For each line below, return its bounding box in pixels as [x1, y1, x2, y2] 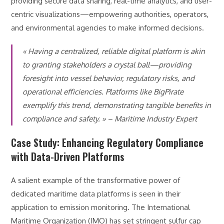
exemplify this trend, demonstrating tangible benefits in [22, 100, 211, 110]
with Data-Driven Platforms [11, 149, 125, 164]
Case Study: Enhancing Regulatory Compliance [11, 135, 204, 150]
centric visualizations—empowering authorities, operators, [11, 9, 209, 19]
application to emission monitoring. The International [11, 202, 190, 212]
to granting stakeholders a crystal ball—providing [22, 60, 192, 70]
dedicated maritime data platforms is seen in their [11, 189, 181, 199]
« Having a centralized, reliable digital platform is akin [22, 46, 205, 56]
